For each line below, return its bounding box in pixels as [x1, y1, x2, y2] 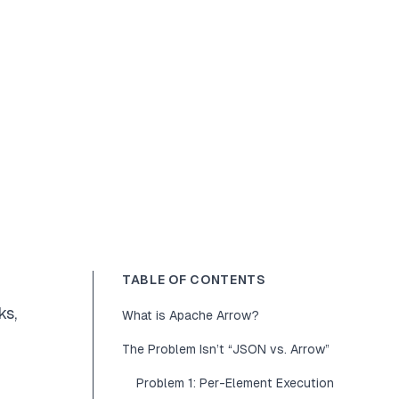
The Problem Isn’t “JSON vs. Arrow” [122, 342, 330, 356]
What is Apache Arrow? [122, 308, 259, 322]
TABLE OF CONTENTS [122, 273, 266, 287]
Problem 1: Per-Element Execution [136, 376, 334, 390]
